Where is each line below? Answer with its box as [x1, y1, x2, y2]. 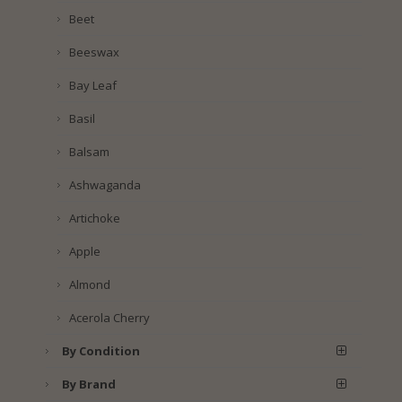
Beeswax [68, 44, 119, 61]
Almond [68, 276, 110, 293]
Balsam [68, 144, 109, 161]
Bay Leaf [68, 77, 117, 94]
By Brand [61, 376, 116, 393]
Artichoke [68, 210, 120, 227]
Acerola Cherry [68, 310, 150, 327]
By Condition [61, 343, 140, 360]
